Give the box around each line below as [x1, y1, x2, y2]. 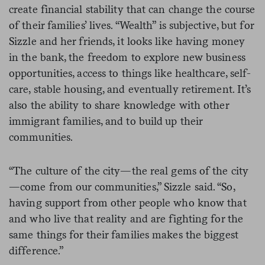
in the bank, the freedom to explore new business [9, 50, 245, 63]
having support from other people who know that [9, 196, 247, 209]
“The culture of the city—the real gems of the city [9, 164, 249, 177]
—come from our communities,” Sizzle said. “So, [9, 180, 235, 193]
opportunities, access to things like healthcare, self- [9, 66, 251, 79]
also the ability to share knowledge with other [9, 98, 229, 111]
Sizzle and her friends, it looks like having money [9, 34, 245, 47]
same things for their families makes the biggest [9, 228, 238, 241]
